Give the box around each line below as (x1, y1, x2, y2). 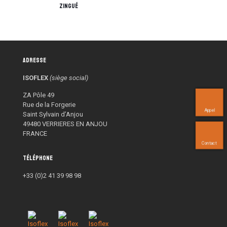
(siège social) (50, 74, 88, 82)
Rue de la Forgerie (23, 101, 75, 108)
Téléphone (23, 154, 53, 162)
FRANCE (23, 130, 47, 137)
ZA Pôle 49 (23, 91, 54, 99)
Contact (202, 140, 217, 146)
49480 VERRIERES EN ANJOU (23, 120, 107, 128)
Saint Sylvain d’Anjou (23, 110, 83, 118)
